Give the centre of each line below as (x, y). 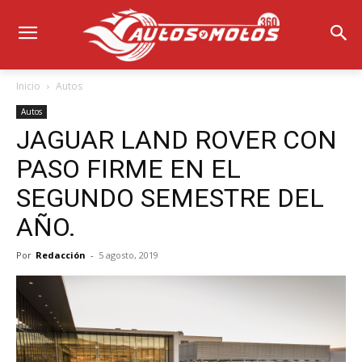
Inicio (28, 86)
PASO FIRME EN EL (128, 168)
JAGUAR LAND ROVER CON (177, 139)
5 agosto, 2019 (128, 255)
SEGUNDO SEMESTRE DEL (170, 198)
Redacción (61, 255)
